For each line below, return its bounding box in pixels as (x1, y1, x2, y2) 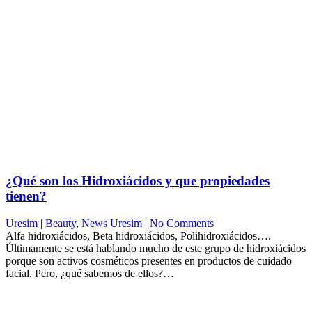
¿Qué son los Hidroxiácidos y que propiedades (6, 173, 270, 189)
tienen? (6, 189, 47, 204)
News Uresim (81, 217, 142, 229)
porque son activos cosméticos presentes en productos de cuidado (6, 254, 292, 267)
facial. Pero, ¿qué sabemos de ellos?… (6, 267, 174, 279)
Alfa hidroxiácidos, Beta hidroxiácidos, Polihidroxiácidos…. (6, 229, 271, 242)
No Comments (150, 217, 214, 229)
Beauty (45, 217, 76, 229)
